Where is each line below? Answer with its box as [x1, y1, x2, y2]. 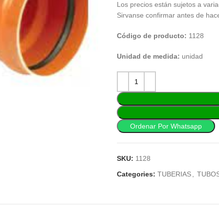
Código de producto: [117, 32, 189, 40]
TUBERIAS [157, 170, 191, 178]
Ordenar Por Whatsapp [130, 122, 202, 130]
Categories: [117, 170, 155, 178]
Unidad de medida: [117, 52, 182, 60]
